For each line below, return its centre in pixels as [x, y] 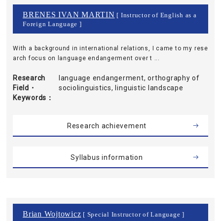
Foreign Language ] [52, 24]
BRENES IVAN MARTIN [69, 15]
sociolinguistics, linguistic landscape [121, 88]
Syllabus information [107, 157]
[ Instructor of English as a [156, 15]
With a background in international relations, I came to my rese [110, 48]
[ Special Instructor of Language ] [133, 215]
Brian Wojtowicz [52, 214]
